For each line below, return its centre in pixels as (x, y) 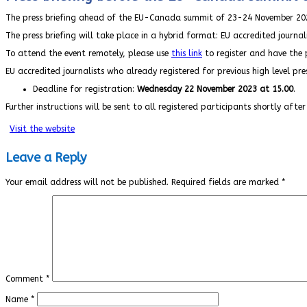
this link (187, 53)
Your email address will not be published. (87, 182)
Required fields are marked (226, 182)
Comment (26, 279)
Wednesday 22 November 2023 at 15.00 (215, 89)
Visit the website (42, 128)
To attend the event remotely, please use (88, 53)
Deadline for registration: (85, 89)
